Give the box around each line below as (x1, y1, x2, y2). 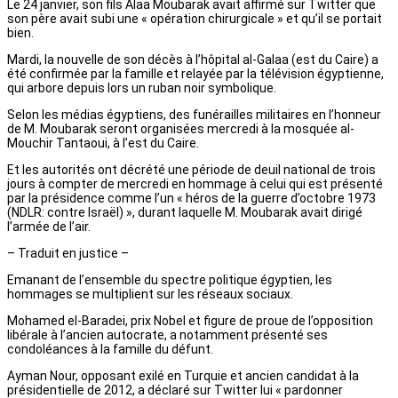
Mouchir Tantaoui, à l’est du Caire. (7, 136, 199, 151)
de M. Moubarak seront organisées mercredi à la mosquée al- (7, 122, 354, 137)
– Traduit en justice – (7, 246, 129, 261)
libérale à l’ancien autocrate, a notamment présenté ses (7, 328, 328, 343)
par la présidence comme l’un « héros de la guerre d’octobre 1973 (7, 191, 376, 206)
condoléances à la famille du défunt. (7, 342, 213, 357)
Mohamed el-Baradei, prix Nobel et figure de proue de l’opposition (7, 314, 373, 329)
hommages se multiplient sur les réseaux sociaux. (7, 287, 293, 302)
